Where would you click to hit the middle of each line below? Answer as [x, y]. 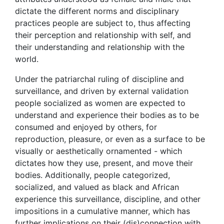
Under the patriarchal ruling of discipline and [99, 79]
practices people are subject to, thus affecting [103, 23]
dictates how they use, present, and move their [104, 163]
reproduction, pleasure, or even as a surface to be [110, 139]
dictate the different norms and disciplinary [97, 11]
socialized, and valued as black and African [97, 187]
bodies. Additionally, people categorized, [92, 175]
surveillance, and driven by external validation [102, 91]
